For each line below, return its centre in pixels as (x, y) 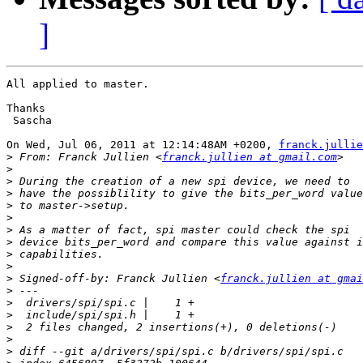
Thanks (26, 109)
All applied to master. (78, 84)
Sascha (29, 121)
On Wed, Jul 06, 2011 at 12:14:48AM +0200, (143, 145)
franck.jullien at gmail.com (250, 157)
